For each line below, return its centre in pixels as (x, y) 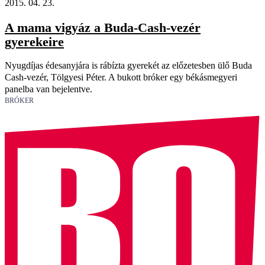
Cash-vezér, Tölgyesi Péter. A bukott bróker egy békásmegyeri (121, 77)
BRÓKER (19, 101)
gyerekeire (34, 42)
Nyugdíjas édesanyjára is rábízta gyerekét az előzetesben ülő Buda (128, 66)
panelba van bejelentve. (49, 89)
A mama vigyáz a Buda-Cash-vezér (103, 28)
